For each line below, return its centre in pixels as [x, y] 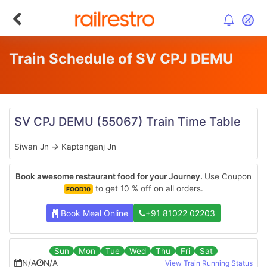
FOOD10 [78, 189]
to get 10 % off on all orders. [148, 188]
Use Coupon [228, 176]
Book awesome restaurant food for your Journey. [110, 176]
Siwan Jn [33, 147]
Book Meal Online [93, 213]
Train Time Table [192, 122]
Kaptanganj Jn [88, 147]
